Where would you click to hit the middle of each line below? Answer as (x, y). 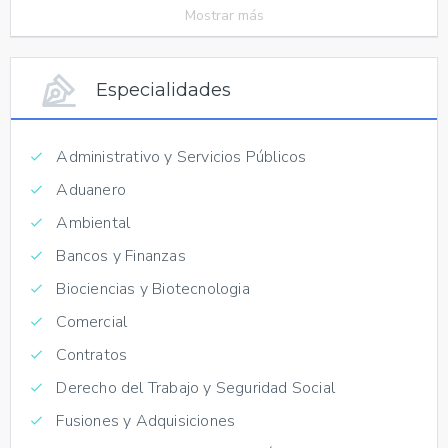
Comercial (90, 321)
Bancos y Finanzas (119, 255)
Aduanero (89, 189)
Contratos (90, 354)
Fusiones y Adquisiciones (144, 420)
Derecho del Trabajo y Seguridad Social (194, 387)
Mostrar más (224, 15)
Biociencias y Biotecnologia (151, 288)
